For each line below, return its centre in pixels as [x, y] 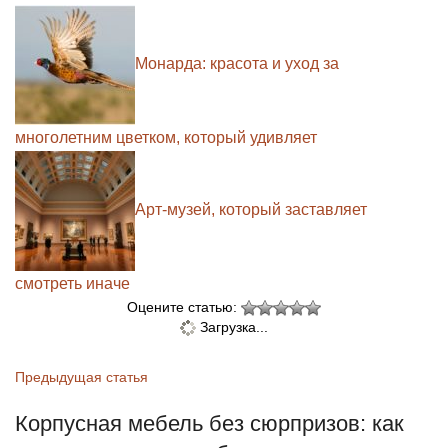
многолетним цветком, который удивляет [166, 137]
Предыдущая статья [81, 376]
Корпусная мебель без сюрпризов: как [209, 423]
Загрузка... [232, 326]
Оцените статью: [184, 306]
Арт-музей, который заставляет [251, 210]
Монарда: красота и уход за [237, 64]
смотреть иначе [72, 283]
